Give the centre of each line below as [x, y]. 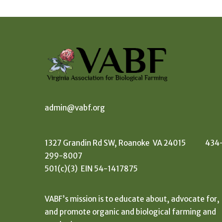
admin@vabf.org [75, 108]
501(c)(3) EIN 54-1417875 [91, 168]
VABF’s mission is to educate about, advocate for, [132, 199]
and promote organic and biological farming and [130, 212]
